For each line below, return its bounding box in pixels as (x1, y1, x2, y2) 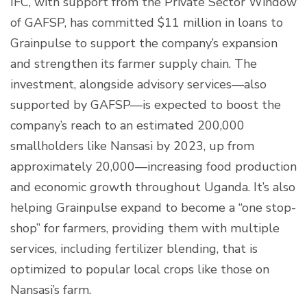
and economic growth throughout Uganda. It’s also (10, 178, 295, 195)
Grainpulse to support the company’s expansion (10, 34, 278, 51)
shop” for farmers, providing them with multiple (10, 219, 280, 236)
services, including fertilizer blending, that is (10, 240, 258, 257)
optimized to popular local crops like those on (10, 260, 269, 278)
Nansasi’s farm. (10, 281, 91, 298)
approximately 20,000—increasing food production (10, 158, 297, 175)
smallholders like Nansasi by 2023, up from (10, 137, 254, 154)
